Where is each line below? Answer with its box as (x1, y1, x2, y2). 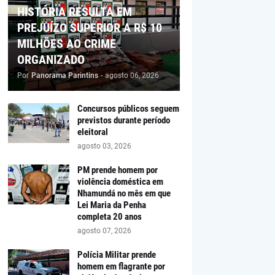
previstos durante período (77, 114, 170, 126)
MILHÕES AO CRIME (17, 36, 116, 51)
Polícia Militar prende (77, 249, 156, 260)
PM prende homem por (77, 164, 158, 176)
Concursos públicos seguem (77, 103, 179, 114)
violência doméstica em (77, 176, 163, 187)
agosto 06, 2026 (104, 71, 159, 80)
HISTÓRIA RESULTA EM (17, 4, 132, 19)
